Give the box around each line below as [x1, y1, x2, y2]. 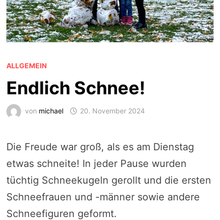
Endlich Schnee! [6, 77, 145, 99]
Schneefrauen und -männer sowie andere [6, 191, 200, 203]
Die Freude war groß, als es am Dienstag [6, 141, 194, 153]
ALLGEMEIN [6, 61, 47, 70]
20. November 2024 [80, 107, 145, 115]
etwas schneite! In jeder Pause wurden [6, 158, 187, 170]
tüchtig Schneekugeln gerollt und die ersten [6, 174, 211, 187]
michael [38, 107, 63, 115]
